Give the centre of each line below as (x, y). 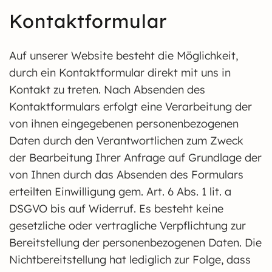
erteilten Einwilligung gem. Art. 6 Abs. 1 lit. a (120, 192)
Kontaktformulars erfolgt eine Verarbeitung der (131, 107)
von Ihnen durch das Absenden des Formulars (126, 175)
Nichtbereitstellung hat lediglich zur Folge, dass (130, 260)
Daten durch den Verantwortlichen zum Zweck (126, 141)
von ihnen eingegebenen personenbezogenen (124, 124)
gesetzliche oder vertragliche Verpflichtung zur (127, 226)
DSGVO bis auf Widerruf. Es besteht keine (116, 209)
